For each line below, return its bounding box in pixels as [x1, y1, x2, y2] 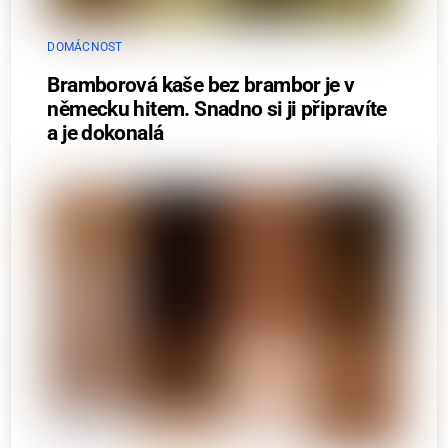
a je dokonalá [47, 120, 164, 145]
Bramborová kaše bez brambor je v [47, 72, 355, 97]
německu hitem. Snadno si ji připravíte [47, 96, 387, 121]
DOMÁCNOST [47, 39, 123, 54]
